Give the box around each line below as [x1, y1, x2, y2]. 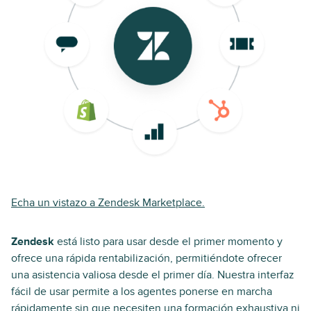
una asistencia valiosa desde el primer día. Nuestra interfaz [11, 267, 294, 282]
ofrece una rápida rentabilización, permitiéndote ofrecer [11, 251, 282, 265]
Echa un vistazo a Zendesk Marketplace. [11, 195, 205, 210]
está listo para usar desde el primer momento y [54, 234, 283, 249]
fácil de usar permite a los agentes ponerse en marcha [11, 284, 272, 299]
